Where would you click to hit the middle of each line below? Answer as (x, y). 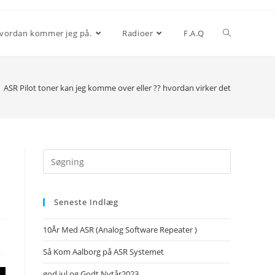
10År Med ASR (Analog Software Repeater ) (120, 230)
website (58, 187)
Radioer (138, 33)
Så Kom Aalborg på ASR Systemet (103, 252)
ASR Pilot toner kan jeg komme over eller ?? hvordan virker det (117, 87)
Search (56, 156)
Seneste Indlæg (86, 202)
